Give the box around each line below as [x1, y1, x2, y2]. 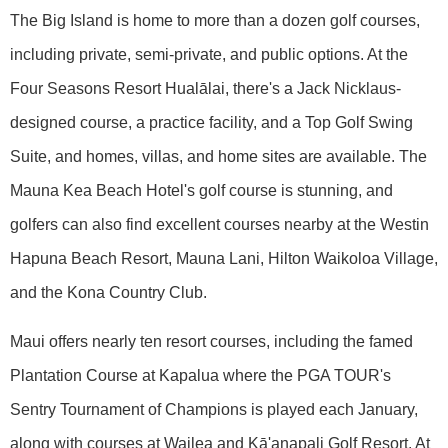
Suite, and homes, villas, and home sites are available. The [10, 147, 427, 165]
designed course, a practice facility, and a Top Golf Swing [10, 113, 413, 131]
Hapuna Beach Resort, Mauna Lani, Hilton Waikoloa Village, [10, 249, 438, 267]
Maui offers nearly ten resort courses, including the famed [10, 332, 413, 350]
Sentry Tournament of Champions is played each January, [10, 400, 418, 418]
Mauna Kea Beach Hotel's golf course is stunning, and [10, 181, 393, 199]
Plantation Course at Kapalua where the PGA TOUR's [10, 366, 391, 384]
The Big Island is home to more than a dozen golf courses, [10, 11, 420, 29]
